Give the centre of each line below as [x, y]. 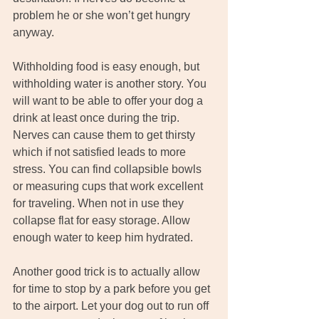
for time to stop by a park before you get [113, 289]
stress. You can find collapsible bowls [109, 169]
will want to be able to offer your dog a [109, 101]
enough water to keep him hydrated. [103, 238]
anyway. [33, 33]
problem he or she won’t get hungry [103, 16]
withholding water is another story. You [111, 84]
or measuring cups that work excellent [109, 187]
